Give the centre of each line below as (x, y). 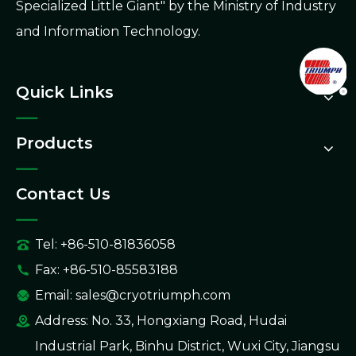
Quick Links (65, 92)
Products (54, 143)
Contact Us (63, 194)
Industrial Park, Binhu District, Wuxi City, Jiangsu (188, 346)
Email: (55, 295)
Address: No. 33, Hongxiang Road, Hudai (161, 321)
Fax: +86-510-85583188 (106, 270)
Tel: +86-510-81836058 (105, 244)
